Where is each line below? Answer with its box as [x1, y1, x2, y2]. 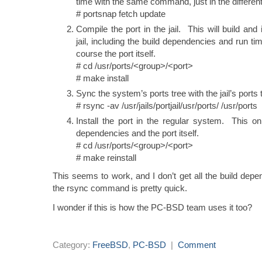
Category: [53, 239, 92, 250]
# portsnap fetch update [76, 8, 166, 19]
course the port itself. [76, 48, 156, 58]
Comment [178, 239, 216, 250]
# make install [76, 73, 129, 83]
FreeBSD [92, 239, 128, 250]
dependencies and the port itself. [76, 127, 199, 138]
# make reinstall [76, 152, 136, 163]
